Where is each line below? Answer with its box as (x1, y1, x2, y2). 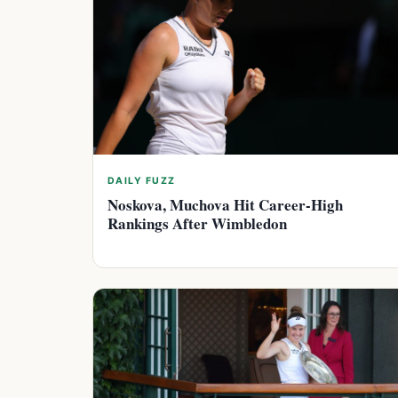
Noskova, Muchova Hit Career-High (107, 194, 343, 217)
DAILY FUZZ (107, 175, 176, 187)
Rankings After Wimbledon (107, 212, 287, 235)
